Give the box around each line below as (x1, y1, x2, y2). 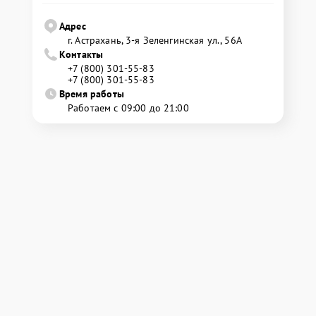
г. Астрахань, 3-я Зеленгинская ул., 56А (68, 34, 242, 47)
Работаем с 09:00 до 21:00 (68, 102, 189, 114)
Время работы (59, 87, 124, 100)
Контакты (59, 48, 104, 61)
